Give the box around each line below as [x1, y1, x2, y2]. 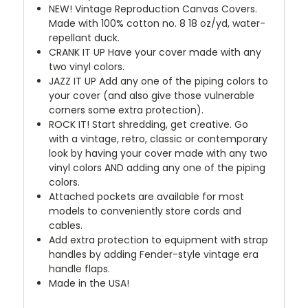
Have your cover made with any [105, 45, 262, 59]
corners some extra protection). [49, 102, 204, 117]
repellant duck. [49, 30, 120, 45]
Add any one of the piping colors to [96, 74, 269, 88]
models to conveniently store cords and [49, 203, 242, 218]
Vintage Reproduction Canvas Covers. [72, 1, 258, 16]
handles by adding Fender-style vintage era [49, 247, 259, 261]
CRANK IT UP [49, 45, 106, 59]
